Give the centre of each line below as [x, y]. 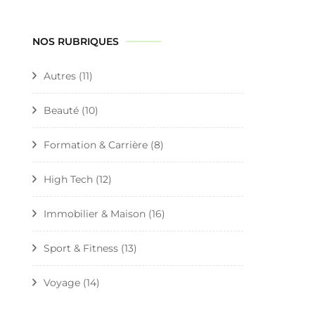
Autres [60, 76]
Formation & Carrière [96, 144]
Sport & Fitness [81, 248]
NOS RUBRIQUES [76, 41]
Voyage [62, 282]
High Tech [68, 179]
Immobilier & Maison [95, 213]
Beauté [61, 110]
